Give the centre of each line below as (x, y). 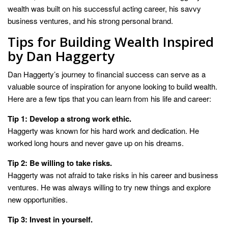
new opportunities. (38, 199)
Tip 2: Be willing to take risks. (60, 163)
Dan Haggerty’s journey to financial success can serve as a (107, 74)
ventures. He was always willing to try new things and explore (109, 187)
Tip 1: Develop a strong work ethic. (69, 119)
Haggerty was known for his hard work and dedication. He (103, 131)
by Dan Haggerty (61, 56)
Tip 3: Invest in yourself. (50, 220)
